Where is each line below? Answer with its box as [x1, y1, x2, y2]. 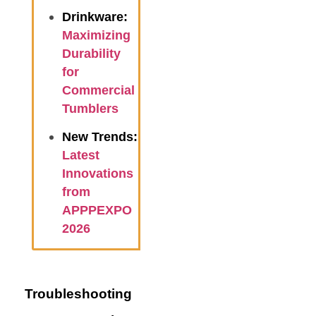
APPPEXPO [62, 203, 132, 218]
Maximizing [62, 28, 130, 42]
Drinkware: [62, 9, 128, 24]
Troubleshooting [25, 286, 132, 301]
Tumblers [62, 101, 119, 116]
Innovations [62, 166, 133, 181]
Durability [62, 46, 121, 61]
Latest [62, 148, 99, 163]
